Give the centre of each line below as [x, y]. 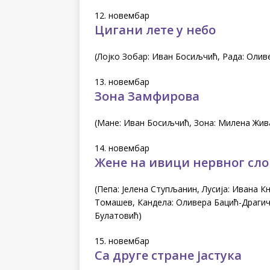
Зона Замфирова [147, 96]
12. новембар [122, 15]
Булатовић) [118, 215]
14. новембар [122, 148]
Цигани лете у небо [155, 30]
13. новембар [122, 81]
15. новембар [122, 240]
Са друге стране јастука [168, 255]
